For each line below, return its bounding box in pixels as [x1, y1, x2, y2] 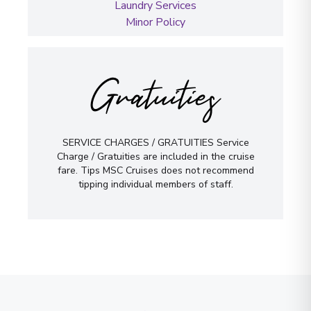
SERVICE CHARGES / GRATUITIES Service [62, 135, 249, 149]
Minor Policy [126, 14, 185, 30]
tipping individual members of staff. [78, 177, 233, 191]
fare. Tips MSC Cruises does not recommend [57, 163, 254, 177]
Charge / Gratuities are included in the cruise [56, 149, 255, 163]
